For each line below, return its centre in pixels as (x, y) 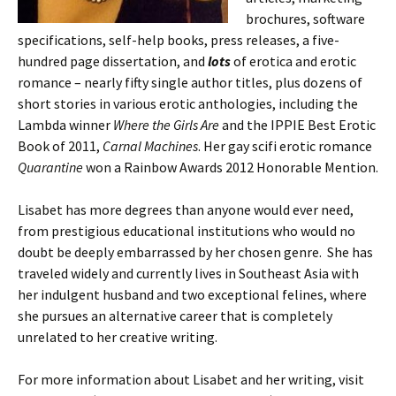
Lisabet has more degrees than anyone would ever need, (186, 209)
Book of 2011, (60, 146)
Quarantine (50, 167)
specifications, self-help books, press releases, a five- (179, 40)
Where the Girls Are (166, 125)
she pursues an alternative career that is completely (175, 316)
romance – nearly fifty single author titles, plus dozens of (190, 82)
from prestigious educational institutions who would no (187, 231)
